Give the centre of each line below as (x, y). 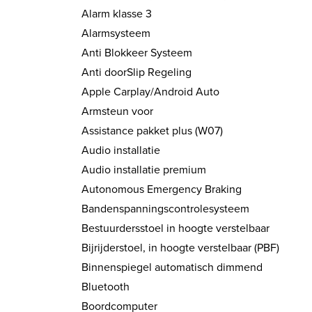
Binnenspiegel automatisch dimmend (172, 267)
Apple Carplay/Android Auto (150, 92)
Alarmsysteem (116, 33)
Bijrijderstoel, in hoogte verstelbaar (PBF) (180, 248)
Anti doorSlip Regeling (136, 72)
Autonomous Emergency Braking (162, 189)
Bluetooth (106, 287)
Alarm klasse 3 (117, 14)
